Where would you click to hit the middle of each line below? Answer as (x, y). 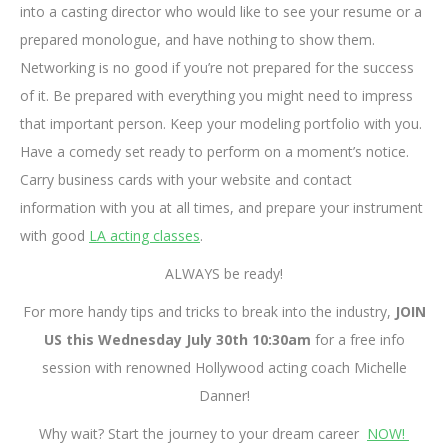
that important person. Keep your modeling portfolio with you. (221, 124)
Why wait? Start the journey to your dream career (203, 434)
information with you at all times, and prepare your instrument (221, 208)
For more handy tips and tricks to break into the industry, (208, 312)
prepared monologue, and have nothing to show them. (197, 40)
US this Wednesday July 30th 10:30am (177, 340)
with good (54, 236)
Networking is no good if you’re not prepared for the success (217, 68)
